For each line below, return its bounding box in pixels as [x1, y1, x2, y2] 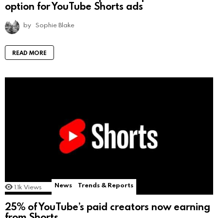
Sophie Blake [36, 20, 74, 30]
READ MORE [12, 49, 47, 57]
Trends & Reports [78, 181, 133, 190]
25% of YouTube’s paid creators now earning [5, 200, 210, 213]
